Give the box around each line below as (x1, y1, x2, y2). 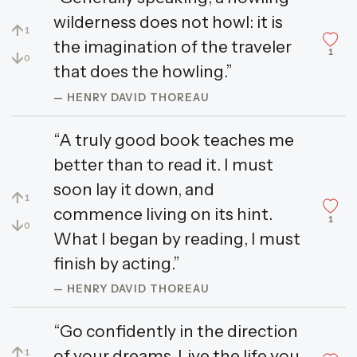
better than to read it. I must (53, 154, 273, 175)
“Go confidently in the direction (53, 321, 298, 342)
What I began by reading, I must (53, 228, 300, 249)
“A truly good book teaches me (53, 129, 294, 150)
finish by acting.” (53, 253, 180, 273)
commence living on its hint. (53, 203, 273, 224)
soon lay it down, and (53, 178, 214, 199)
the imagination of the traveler (53, 36, 292, 57)
